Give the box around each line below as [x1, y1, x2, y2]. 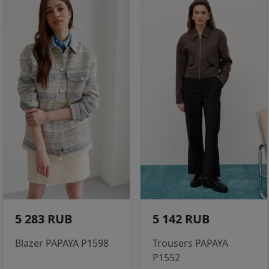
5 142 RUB [153, 211, 210, 228]
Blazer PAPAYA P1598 [15, 237, 109, 250]
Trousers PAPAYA [153, 237, 228, 250]
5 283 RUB [15, 211, 72, 228]
